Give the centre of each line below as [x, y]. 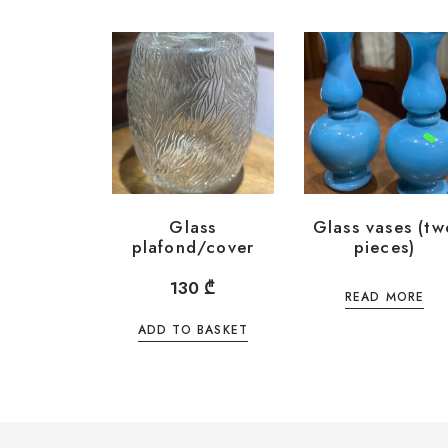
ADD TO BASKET [193, 330]
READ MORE [384, 296]
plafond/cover [193, 247]
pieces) [384, 247]
